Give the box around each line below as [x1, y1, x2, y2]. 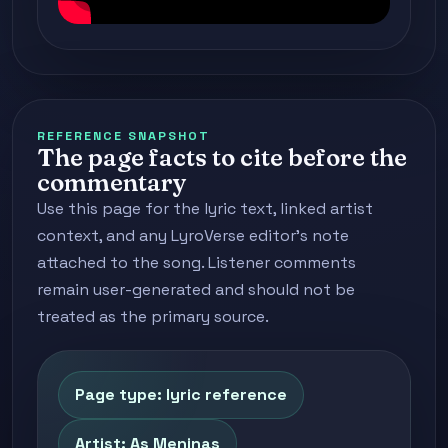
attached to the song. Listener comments [37, 251, 356, 273]
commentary [37, 167, 187, 197]
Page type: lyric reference [75, 384, 287, 406]
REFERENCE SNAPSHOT [37, 127, 210, 144]
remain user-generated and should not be [37, 278, 355, 300]
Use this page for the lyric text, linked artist [37, 197, 373, 219]
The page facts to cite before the [37, 142, 407, 172]
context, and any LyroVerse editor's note [37, 224, 349, 246]
